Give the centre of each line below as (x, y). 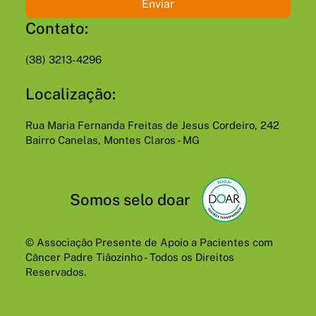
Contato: (56, 29)
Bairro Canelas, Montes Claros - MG (112, 140)
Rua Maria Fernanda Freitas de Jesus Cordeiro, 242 (152, 126)
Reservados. (55, 272)
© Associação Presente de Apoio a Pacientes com (149, 243)
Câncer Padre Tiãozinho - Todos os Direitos (129, 257)
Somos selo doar (130, 200)
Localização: (70, 94)
